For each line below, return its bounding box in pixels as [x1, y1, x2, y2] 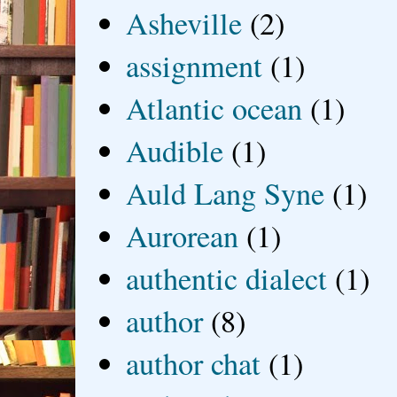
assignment [126, 44, 263, 86]
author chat [126, 342, 261, 384]
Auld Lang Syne [126, 172, 325, 214]
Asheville [126, 2, 243, 43]
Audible [126, 129, 224, 171]
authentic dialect [126, 257, 328, 299]
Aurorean [126, 214, 239, 256]
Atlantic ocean [126, 87, 303, 128]
